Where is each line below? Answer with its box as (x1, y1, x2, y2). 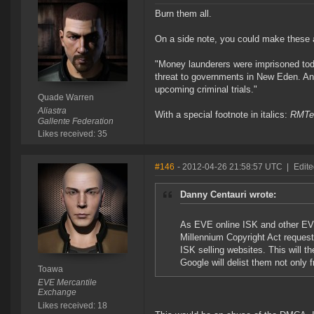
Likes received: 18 (37, 301, 107, 311)
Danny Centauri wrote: (180, 189, 276, 200)
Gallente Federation (37, 116, 114, 127)
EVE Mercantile (37, 278, 97, 288)
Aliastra (37, 106, 67, 116)
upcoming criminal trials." (155, 84, 257, 95)
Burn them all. (155, 8, 212, 20)
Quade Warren (37, 93, 94, 103)
